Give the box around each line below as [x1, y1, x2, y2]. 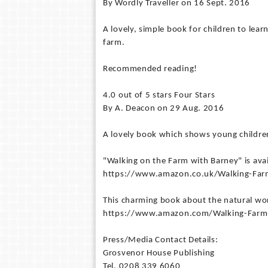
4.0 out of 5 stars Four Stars [103, 91, 215, 100]
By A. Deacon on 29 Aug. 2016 [103, 104, 224, 113]
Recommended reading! [103, 65, 197, 74]
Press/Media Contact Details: [103, 236, 218, 245]
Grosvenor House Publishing [103, 249, 215, 258]
